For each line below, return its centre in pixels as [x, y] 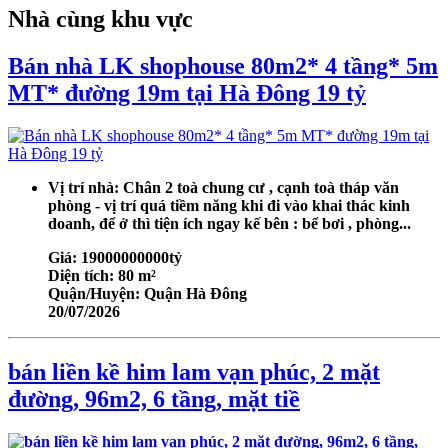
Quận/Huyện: [96, 293]
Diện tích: [83, 275]
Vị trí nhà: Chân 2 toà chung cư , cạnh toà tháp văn [223, 187]
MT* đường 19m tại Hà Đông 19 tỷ [187, 92]
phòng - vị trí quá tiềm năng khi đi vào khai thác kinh [229, 205]
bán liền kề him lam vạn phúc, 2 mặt [194, 371]
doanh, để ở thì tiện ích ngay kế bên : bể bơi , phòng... [229, 223]
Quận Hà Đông [195, 293]
